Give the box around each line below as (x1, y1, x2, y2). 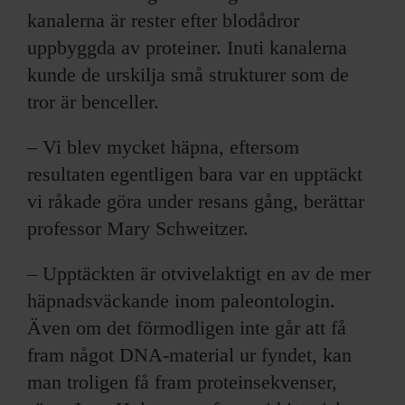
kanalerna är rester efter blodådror (27, 9, 299, 33)
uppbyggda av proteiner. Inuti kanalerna (27, 36, 347, 60)
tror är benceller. (27, 90, 159, 114)
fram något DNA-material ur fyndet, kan (27, 344, 352, 367)
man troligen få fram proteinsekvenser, (27, 371, 337, 394)
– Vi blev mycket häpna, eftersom (27, 136, 299, 159)
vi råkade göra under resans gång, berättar (27, 190, 364, 213)
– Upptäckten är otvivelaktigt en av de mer (27, 262, 371, 286)
